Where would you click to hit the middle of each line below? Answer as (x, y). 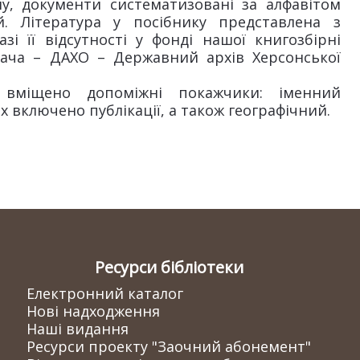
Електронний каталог (105, 293)
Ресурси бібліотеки (169, 267)
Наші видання (78, 329)
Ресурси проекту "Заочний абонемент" (169, 346)
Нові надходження (93, 311)
